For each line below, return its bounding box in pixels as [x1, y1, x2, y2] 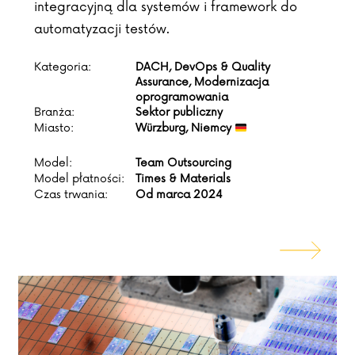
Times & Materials [136, 172, 231, 186]
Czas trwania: [34, 188, 108, 202]
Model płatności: [34, 172, 124, 186]
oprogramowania [136, 90, 228, 105]
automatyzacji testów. [34, 21, 170, 38]
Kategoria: [34, 60, 91, 74]
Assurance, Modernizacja [136, 75, 269, 90]
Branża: [34, 105, 74, 120]
